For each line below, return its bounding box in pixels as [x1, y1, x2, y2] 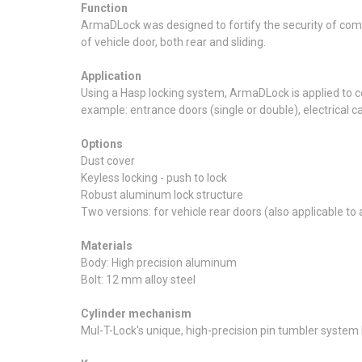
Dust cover [81, 154, 135, 167]
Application [81, 69, 141, 82]
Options [81, 137, 123, 150]
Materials [81, 238, 133, 252]
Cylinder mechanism [81, 306, 192, 320]
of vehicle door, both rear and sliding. [81, 35, 266, 48]
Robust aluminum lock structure [81, 187, 243, 201]
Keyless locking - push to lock [81, 170, 227, 184]
